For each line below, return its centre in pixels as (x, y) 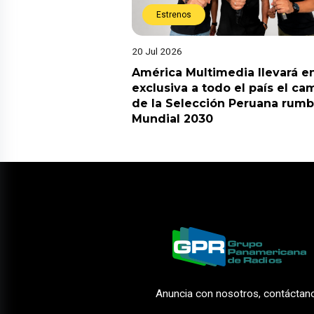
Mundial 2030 (172, 119)
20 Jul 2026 (157, 52)
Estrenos (174, 15)
